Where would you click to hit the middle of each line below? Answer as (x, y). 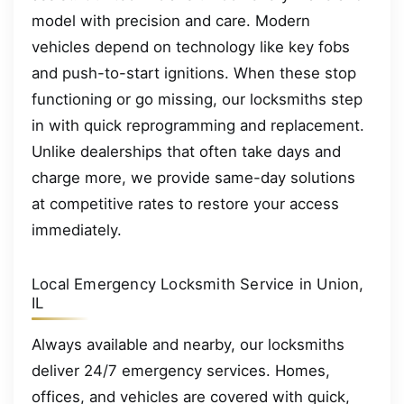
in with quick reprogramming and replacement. (198, 125)
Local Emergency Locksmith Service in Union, (198, 284)
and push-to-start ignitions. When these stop (194, 73)
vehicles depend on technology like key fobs (191, 46)
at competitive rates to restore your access (185, 203)
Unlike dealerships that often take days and (186, 151)
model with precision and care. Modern (171, 20)
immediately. (77, 230)
